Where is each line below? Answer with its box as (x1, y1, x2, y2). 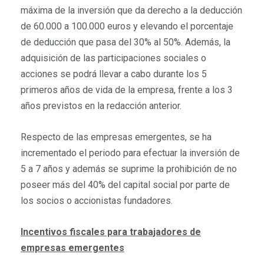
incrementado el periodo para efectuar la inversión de (21, 147, 240, 159)
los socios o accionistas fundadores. (21, 195, 173, 207)
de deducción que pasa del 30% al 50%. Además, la (21, 37, 230, 48)
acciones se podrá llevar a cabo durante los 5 (21, 68, 207, 80)
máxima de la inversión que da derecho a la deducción (21, 5, 242, 16)
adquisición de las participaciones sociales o (21, 52, 206, 64)
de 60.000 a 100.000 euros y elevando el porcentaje (21, 21, 233, 32)
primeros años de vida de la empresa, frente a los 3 (21, 84, 233, 96)
